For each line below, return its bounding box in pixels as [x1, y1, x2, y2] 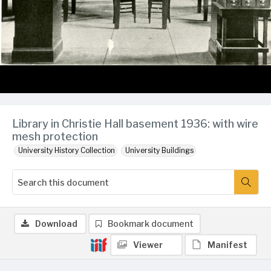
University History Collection [18, 146, 115, 155]
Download [35, 218, 77, 229]
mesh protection [12, 130, 98, 143]
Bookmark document [108, 218, 194, 229]
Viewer [133, 240, 163, 250]
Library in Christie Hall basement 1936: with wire [12, 117, 258, 130]
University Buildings [125, 146, 194, 155]
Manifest [207, 240, 247, 250]
